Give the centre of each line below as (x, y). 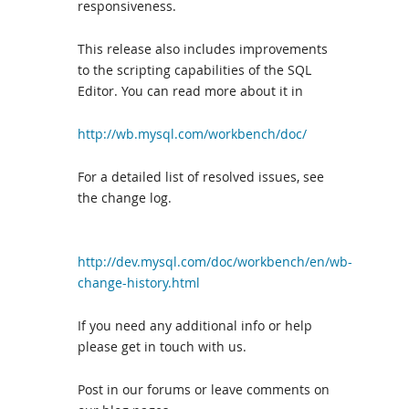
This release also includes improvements (203, 49)
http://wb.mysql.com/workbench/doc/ (192, 134)
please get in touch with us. (162, 346)
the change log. (125, 198)
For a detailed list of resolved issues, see (201, 177)
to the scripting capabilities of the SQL (194, 70)
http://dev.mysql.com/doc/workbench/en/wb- (215, 262)
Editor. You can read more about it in (190, 91)
